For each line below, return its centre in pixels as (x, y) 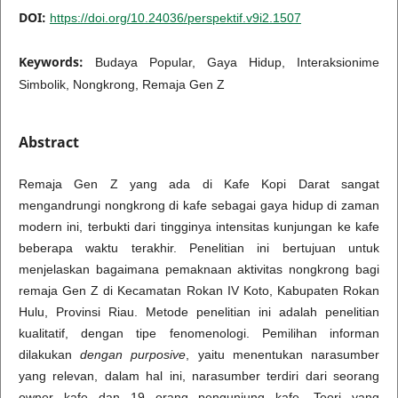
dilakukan (49, 354)
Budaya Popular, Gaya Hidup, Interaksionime (237, 62)
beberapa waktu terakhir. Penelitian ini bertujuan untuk (199, 248)
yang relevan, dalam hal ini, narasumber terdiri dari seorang (199, 376)
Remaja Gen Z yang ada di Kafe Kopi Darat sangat (199, 184)
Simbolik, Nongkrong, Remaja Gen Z (121, 84)
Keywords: (56, 61)
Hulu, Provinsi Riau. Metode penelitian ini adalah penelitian (199, 312)
